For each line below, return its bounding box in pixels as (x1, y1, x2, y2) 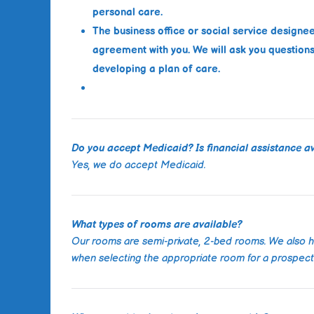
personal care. (93, 6, 163, 20)
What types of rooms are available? (71, 218, 242, 232)
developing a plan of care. (93, 62, 220, 76)
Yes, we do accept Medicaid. (71, 158, 206, 172)
